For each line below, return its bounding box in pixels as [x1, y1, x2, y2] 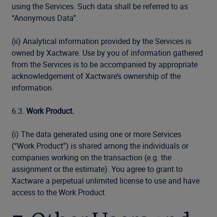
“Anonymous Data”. [12, 13, 78, 23]
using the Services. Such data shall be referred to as [12, 1, 188, 12]
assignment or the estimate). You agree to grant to [12, 164, 183, 174]
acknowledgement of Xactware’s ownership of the [12, 71, 181, 81]
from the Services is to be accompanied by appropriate [12, 59, 198, 70]
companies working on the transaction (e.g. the [12, 152, 171, 163]
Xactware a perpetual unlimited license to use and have [12, 175, 200, 186]
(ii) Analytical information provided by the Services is [12, 36, 191, 46]
